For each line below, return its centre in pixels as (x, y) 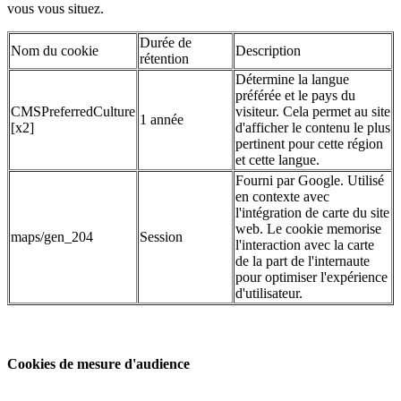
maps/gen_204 (52, 236)
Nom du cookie (55, 50)
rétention (164, 58)
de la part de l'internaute (303, 260)
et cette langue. (277, 159)
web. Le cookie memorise (308, 228)
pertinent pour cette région (309, 143)
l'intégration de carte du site (312, 212)
